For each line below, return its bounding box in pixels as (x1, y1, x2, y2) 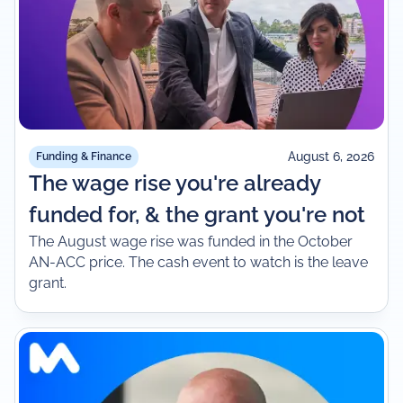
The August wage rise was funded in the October (29, 232, 354, 250)
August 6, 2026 (287, 149, 374, 165)
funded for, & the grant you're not (29, 201, 366, 228)
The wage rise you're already (29, 170, 321, 196)
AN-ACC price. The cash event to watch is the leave (29, 253, 369, 271)
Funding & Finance (36, 149, 132, 163)
